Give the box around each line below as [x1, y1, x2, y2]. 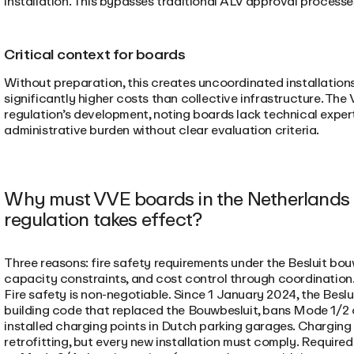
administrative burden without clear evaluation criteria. [4, 119, 319, 141]
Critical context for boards [4, 42, 186, 66]
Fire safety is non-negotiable [4, 283, 168, 305]
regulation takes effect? [4, 203, 202, 235]
